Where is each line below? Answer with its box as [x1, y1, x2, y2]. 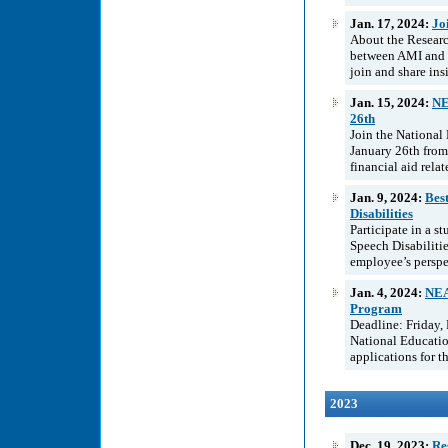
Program [350, 300, 402, 316]
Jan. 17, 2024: [350, 15, 432, 31]
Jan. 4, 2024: [350, 284, 425, 300]
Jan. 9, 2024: [350, 189, 425, 205]
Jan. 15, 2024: [350, 94, 432, 110]
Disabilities [350, 205, 413, 221]
